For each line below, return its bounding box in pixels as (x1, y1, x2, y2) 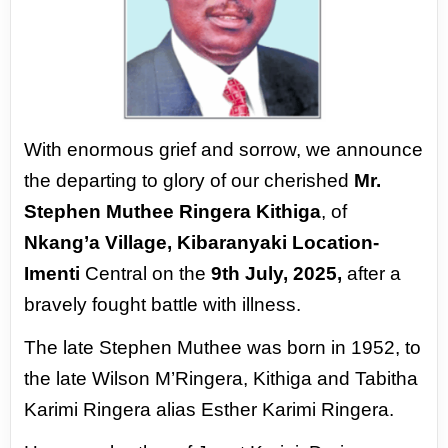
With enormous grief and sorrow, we (24, 138, 337, 160)
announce (336, 138, 424, 160)
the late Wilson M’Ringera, (24, 367, 254, 389)
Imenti (24, 262, 81, 284)
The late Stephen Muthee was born (24, 336, 332, 358)
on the (152, 262, 207, 284)
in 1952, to (331, 336, 422, 358)
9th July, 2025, (206, 262, 343, 284)
